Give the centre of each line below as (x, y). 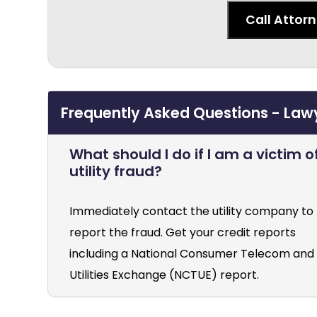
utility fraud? (116, 172)
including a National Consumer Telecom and (192, 254)
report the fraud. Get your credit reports (183, 233)
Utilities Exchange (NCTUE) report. (165, 275)
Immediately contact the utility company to (192, 212)
